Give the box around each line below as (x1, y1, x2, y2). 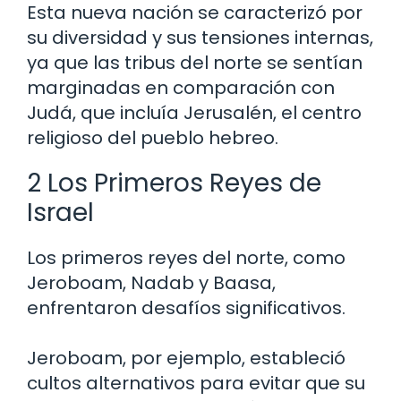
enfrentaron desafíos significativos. (27, 294, 346, 320)
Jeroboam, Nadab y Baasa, (27, 269, 276, 295)
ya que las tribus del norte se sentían (27, 49, 363, 75)
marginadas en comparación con (27, 74, 335, 100)
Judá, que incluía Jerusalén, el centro (27, 99, 362, 125)
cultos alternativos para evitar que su (27, 370, 365, 396)
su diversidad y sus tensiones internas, (27, 24, 373, 50)
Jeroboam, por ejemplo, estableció (27, 345, 346, 371)
